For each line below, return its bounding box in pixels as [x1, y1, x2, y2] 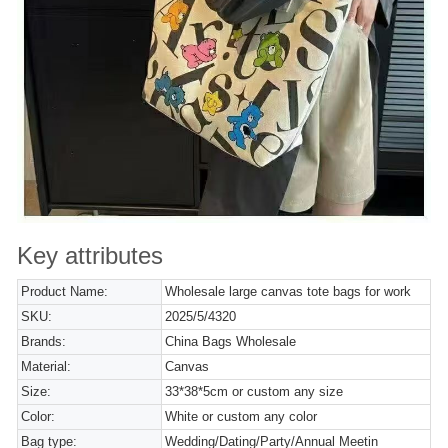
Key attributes [17, 242, 163, 269]
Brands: [21, 334, 66, 349]
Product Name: [21, 284, 108, 299]
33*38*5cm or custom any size [165, 384, 344, 399]
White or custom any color [165, 409, 318, 424]
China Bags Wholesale [165, 334, 297, 349]
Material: [21, 359, 71, 374]
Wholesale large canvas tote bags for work [165, 284, 412, 299]
